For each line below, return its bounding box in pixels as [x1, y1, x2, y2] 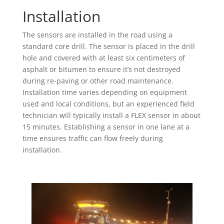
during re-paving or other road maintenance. [22, 76, 173, 86]
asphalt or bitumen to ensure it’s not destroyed [22, 64, 180, 74]
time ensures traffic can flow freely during [22, 133, 163, 143]
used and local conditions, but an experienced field [22, 99, 194, 109]
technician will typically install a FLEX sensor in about [22, 110, 200, 120]
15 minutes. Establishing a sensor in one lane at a [22, 122, 189, 132]
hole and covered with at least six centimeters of [22, 53, 185, 63]
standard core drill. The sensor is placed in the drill [22, 41, 195, 51]
